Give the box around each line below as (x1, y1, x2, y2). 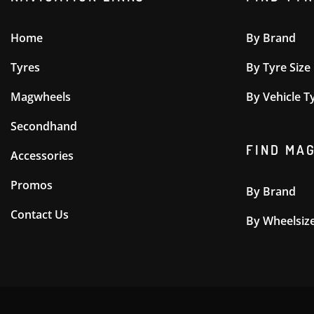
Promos (11, 177, 53, 193)
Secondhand (11, 118, 77, 135)
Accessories (11, 148, 74, 164)
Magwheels (11, 89, 71, 105)
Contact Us (11, 207, 69, 223)
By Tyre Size (246, 60, 310, 76)
